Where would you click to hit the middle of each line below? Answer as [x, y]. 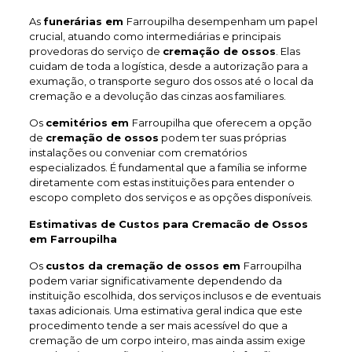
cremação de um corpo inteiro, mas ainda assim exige [167, 340]
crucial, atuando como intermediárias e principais [154, 36]
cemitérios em [88, 123]
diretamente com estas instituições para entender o [161, 182]
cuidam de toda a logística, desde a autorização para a [168, 66]
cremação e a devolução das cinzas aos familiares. [157, 96]
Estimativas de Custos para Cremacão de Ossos [168, 224]
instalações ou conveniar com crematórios [137, 152]
